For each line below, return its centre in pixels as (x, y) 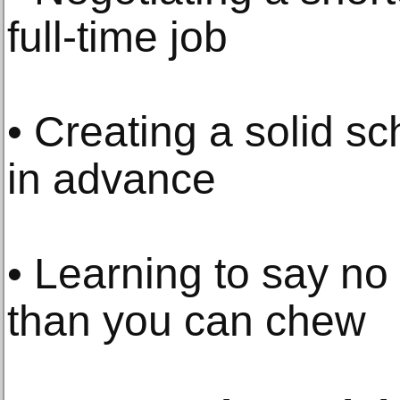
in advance (112, 179)
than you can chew (187, 321)
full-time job (117, 37)
